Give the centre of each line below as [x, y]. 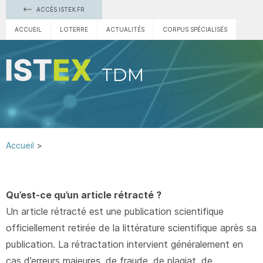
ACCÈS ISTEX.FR [60, 9]
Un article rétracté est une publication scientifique [115, 211]
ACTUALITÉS [125, 29]
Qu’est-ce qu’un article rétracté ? [84, 195]
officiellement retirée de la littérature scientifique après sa [131, 228]
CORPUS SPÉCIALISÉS [195, 29]
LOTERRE [74, 29]
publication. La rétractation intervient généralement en [124, 244]
